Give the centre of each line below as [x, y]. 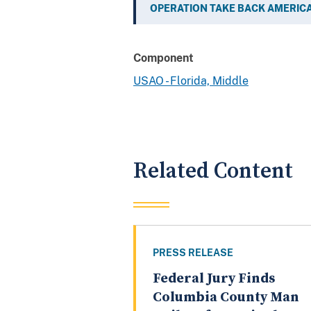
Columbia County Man [226, 298]
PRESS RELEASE [193, 253]
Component [163, 58]
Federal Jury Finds [214, 279]
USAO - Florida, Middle [191, 81]
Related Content [213, 171]
